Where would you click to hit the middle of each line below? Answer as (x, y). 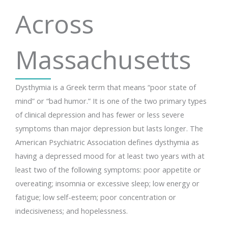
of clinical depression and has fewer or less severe (100, 114)
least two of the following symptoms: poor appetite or (108, 169)
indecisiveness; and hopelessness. (72, 210)
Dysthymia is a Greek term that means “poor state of (106, 87)
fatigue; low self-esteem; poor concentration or (96, 197)
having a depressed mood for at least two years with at (110, 155)
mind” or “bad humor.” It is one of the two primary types (111, 101)
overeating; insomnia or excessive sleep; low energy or (107, 183)
